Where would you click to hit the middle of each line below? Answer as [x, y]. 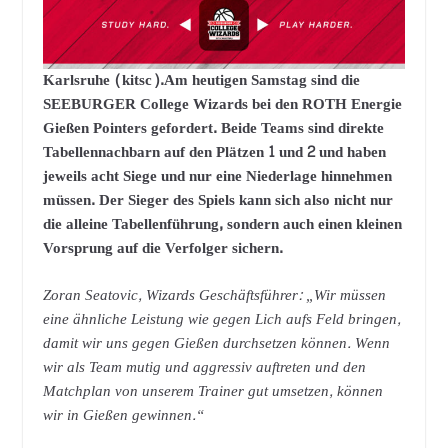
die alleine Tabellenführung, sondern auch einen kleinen [222, 225]
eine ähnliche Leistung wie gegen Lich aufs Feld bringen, [221, 319]
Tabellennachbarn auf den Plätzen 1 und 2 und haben [214, 153]
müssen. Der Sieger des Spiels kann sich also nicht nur [217, 201]
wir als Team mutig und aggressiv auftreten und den [204, 367]
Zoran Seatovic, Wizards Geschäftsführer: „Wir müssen [214, 295]
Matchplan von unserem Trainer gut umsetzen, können [212, 391]
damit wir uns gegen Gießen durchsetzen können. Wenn [216, 343]
